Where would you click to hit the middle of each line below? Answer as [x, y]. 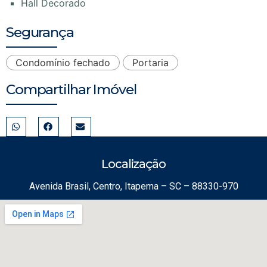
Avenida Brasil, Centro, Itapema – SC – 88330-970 [133, 187]
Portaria [150, 62]
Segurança [40, 32]
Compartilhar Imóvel [71, 89]
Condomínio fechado [63, 62]
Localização [133, 164]
